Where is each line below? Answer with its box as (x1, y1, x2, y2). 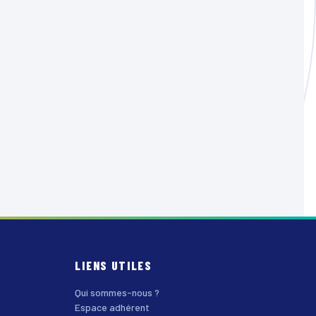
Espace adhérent (75, 301, 150, 314)
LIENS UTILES (75, 258, 152, 273)
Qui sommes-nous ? (75, 286, 160, 299)
